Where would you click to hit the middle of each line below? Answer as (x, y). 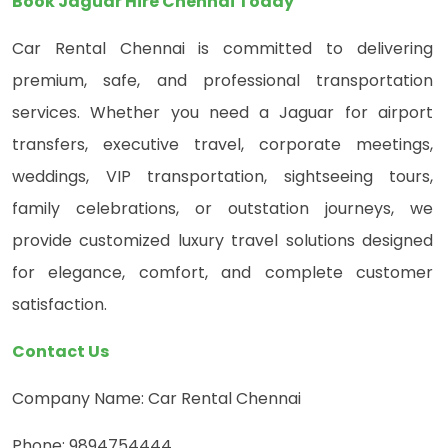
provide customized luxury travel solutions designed (222, 241)
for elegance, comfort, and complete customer (222, 273)
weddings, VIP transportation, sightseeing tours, (222, 177)
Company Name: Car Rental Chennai (156, 399)
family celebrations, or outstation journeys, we (222, 209)
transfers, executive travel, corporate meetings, (222, 145)
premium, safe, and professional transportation (222, 81)
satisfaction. (59, 305)
